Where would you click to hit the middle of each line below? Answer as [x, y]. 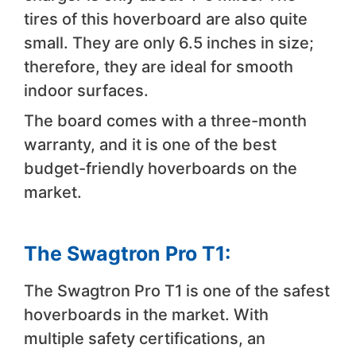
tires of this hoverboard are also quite [166, 19]
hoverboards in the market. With [146, 314]
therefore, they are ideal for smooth [159, 66]
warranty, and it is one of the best [150, 144]
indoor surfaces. [86, 90]
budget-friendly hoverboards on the [161, 168]
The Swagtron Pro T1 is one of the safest [177, 290]
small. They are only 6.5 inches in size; [169, 43]
